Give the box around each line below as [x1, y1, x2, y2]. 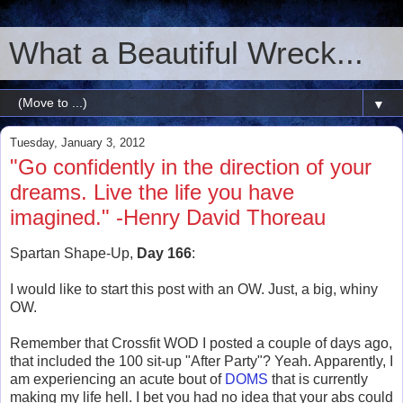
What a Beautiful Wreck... [9, 36, 363, 70]
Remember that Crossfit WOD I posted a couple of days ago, [10, 335, 392, 351]
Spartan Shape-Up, [10, 245, 137, 261]
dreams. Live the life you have [10, 180, 294, 204]
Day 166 [137, 245, 192, 261]
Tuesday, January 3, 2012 [10, 136, 145, 149]
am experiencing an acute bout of [10, 371, 225, 387]
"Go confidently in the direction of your [10, 155, 372, 179]
